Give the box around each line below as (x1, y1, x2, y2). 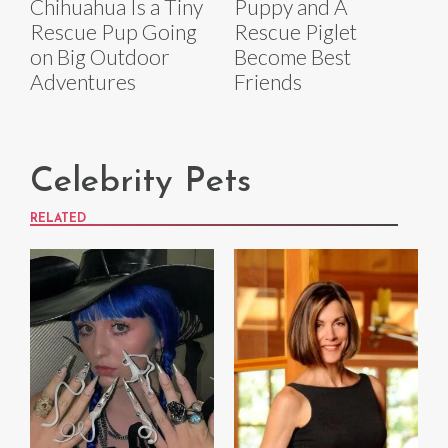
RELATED (30, 213, 86, 226)
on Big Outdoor (30, 44, 170, 70)
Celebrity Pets (30, 165, 251, 201)
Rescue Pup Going (30, 19, 197, 45)
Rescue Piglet (234, 19, 357, 45)
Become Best (234, 44, 351, 70)
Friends (234, 69, 302, 95)
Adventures (30, 69, 136, 95)
